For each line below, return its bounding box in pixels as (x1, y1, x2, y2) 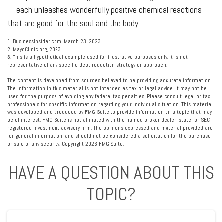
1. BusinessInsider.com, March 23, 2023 (7, 38, 101, 45)
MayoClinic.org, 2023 (13, 46, 61, 53)
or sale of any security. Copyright (7, 140, 85, 147)
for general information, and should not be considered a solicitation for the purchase (7, 132, 211, 139)
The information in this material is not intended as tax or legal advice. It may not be (7, 85, 207, 92)
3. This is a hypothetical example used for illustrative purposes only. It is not (7, 54, 188, 60)
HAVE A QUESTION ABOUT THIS (8, 162, 214, 184)
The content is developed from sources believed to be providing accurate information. (7, 77, 212, 84)
